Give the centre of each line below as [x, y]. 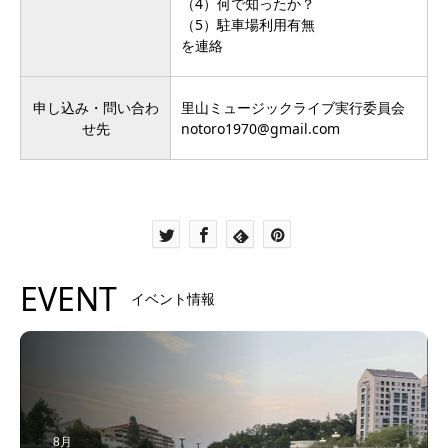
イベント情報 [173, 299]
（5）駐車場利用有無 [248, 25]
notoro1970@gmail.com [260, 129]
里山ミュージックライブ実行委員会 [293, 108]
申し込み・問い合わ [95, 108]
